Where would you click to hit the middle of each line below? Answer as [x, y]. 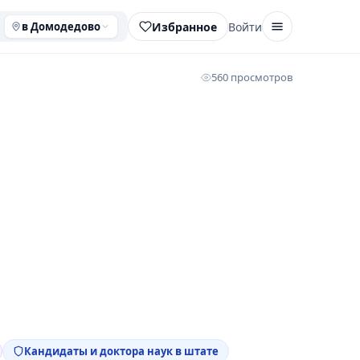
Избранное [184, 27]
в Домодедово [61, 27]
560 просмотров [252, 77]
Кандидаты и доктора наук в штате [121, 351]
